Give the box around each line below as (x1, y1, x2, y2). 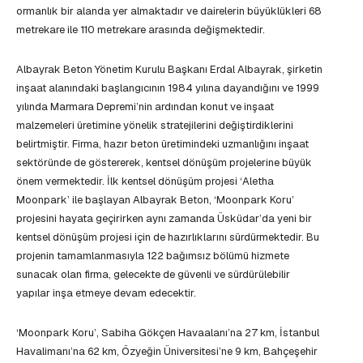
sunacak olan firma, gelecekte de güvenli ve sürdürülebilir (16, 267, 290, 282)
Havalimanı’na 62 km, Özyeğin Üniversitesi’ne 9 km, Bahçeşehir (16, 344, 318, 359)
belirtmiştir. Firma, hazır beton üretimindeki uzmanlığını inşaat (16, 137, 309, 152)
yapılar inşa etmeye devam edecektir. (16, 286, 196, 301)
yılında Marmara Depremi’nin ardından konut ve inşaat (16, 100, 274, 114)
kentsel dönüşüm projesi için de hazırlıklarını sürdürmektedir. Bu (16, 230, 319, 245)
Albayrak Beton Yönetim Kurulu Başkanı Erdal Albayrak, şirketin (16, 62, 322, 77)
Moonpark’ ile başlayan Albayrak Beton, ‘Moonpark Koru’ (16, 193, 294, 207)
